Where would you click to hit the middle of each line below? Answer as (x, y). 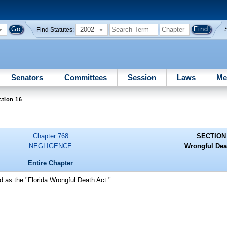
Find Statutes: (55, 30)
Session (142, 77)
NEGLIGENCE (51, 146)
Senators (27, 77)
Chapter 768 (50, 136)
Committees (85, 77)
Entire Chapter (51, 163)
